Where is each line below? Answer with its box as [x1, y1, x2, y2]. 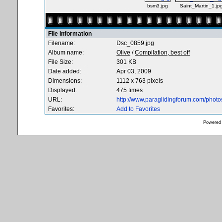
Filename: [48, 40, 75, 47]
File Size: [48, 58, 73, 65]
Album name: [48, 49, 84, 56]
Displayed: [48, 87, 77, 94]
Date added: [48, 68, 81, 75]
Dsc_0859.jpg [116, 40, 154, 47]
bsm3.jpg [147, 3, 168, 8]
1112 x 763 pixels [116, 77, 163, 84]
